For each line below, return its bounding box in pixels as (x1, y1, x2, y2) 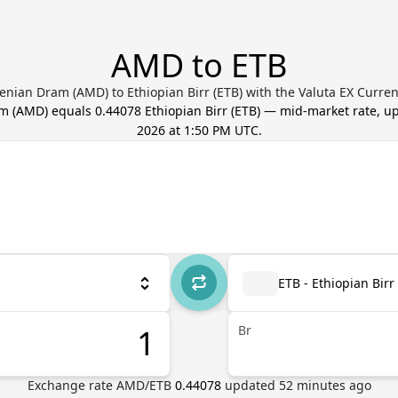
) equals (44, 102, 95, 119)
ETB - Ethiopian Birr (278, 275, 394, 291)
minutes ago (292, 377, 371, 394)
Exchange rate (27, 377, 116, 394)
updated (224, 377, 279, 394)
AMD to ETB (111, 44, 287, 87)
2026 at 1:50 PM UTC (136, 122, 259, 139)
